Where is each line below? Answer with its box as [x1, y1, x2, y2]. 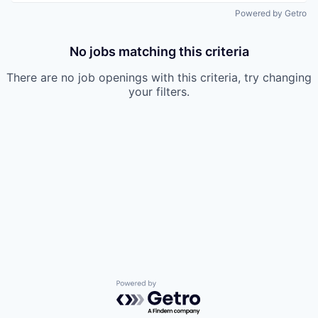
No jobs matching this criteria [69, 44, 249, 60]
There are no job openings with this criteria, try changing [6, 70, 312, 85]
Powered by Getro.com [116, 280, 241, 295]
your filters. [128, 84, 190, 99]
